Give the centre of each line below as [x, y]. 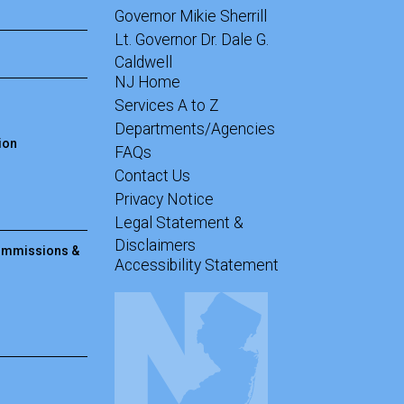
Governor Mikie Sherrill [191, 16]
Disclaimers [155, 243]
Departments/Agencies [195, 129]
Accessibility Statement [197, 265]
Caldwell [143, 60]
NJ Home [147, 82]
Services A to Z [167, 106]
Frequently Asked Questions [247, 151]
